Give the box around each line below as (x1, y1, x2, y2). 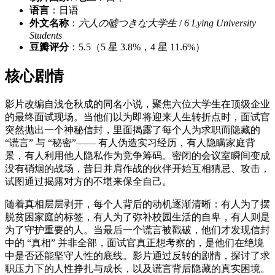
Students (29, 30, 62, 41)
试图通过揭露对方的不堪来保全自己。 (5, 176, 172, 187)
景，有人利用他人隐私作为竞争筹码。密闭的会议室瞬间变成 (5, 150, 270, 161)
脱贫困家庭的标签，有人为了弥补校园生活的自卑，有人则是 (5, 211, 270, 222)
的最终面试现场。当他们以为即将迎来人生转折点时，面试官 (5, 111, 270, 122)
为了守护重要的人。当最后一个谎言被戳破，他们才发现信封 (5, 224, 270, 235)
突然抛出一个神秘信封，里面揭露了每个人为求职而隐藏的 (5, 124, 260, 135)
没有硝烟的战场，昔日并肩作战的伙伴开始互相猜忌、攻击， (5, 163, 270, 174)
